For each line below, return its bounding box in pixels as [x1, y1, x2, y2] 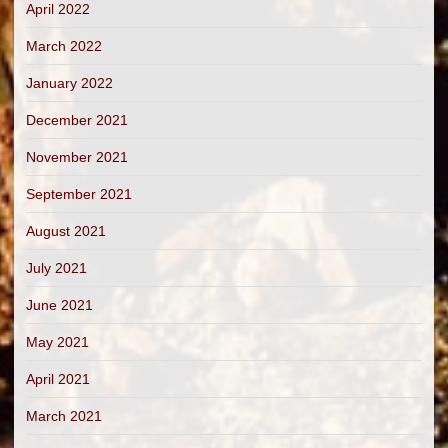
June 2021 [26, 296, 93, 313]
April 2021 [26, 370, 90, 387]
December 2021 [26, 111, 128, 128]
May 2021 [26, 333, 89, 350]
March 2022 [26, 37, 102, 54]
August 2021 [26, 222, 106, 239]
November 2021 [26, 148, 128, 165]
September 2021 [26, 185, 132, 202]
